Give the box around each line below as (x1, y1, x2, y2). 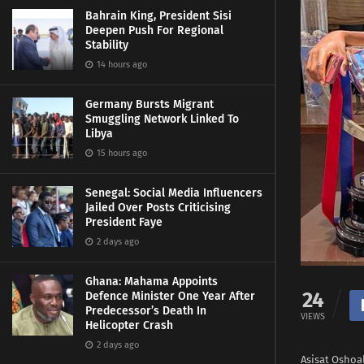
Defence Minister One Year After (85, 289, 255, 303)
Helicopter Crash (85, 318, 173, 332)
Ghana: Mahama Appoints (85, 275, 218, 288)
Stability (85, 38, 128, 52)
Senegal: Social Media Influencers (85, 186, 262, 200)
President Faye (85, 215, 162, 229)
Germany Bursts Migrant (85, 97, 214, 111)
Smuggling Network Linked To (85, 112, 239, 126)
